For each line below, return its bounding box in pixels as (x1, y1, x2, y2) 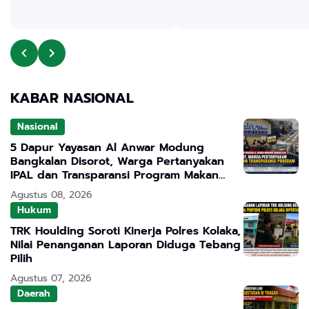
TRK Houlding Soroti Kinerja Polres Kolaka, (10, 222, 241, 239)
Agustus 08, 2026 (10, 187, 92, 202)
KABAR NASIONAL (10, 87, 134, 108)
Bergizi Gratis (10, 180, 83, 197)
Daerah (17, 286, 50, 301)
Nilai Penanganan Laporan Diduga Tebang (10, 236, 241, 253)
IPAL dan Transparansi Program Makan (10, 166, 219, 183)
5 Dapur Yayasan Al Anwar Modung (10, 139, 204, 156)
